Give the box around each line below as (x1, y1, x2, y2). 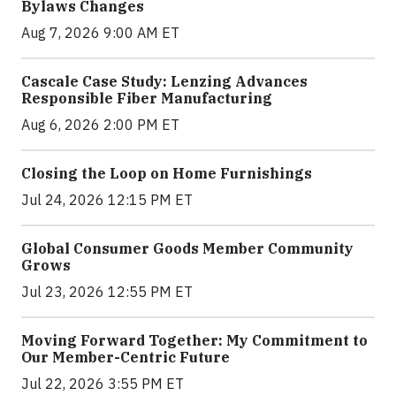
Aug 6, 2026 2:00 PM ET (21, 116, 179, 134)
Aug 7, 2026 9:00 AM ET (21, 24, 179, 42)
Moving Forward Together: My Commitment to (21, 331, 368, 350)
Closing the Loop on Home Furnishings (21, 164, 312, 183)
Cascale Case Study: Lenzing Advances (21, 72, 308, 91)
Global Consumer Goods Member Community (21, 240, 354, 258)
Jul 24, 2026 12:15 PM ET (21, 191, 193, 209)
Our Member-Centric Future (21, 348, 230, 367)
